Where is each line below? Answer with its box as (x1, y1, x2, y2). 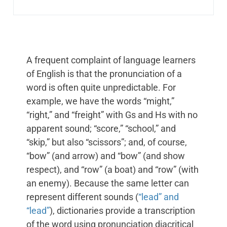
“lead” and (138, 192, 179, 203)
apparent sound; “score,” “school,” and (26, 123, 176, 134)
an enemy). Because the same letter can (26, 178, 189, 189)
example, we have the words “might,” (26, 96, 174, 107)
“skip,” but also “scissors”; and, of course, (26, 137, 187, 148)
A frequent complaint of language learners (26, 55, 196, 66)
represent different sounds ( (26, 192, 138, 203)
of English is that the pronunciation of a (26, 68, 182, 80)
